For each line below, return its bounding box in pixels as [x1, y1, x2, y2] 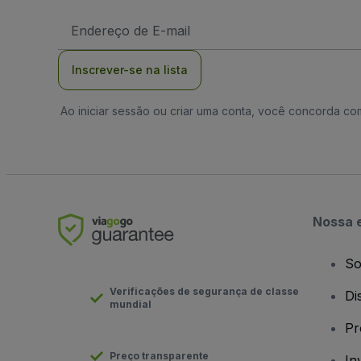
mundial [110, 298, 151, 310]
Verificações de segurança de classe [110, 285, 299, 297]
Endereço [70, 14, 117, 26]
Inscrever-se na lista [72, 63, 188, 77]
